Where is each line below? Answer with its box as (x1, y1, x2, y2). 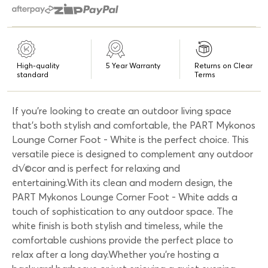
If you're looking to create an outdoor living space (12, 104, 232, 117)
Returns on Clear (194, 60, 252, 70)
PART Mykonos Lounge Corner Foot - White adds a (12, 190, 237, 203)
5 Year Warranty (106, 60, 160, 70)
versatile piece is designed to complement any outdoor (12, 147, 253, 160)
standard (17, 69, 48, 79)
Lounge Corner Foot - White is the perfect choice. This (12, 133, 249, 145)
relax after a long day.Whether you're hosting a (12, 248, 219, 260)
